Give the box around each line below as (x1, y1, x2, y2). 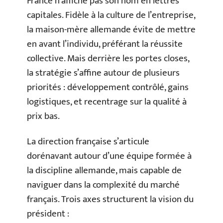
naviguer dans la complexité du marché (27, 177, 180, 193)
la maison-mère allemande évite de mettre (27, 21, 196, 37)
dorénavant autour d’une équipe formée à (27, 148, 192, 164)
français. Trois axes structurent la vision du (27, 192, 194, 208)
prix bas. (27, 108, 60, 124)
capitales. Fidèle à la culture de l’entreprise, (27, 7, 195, 23)
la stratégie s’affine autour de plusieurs (27, 65, 180, 81)
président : (27, 206, 69, 222)
